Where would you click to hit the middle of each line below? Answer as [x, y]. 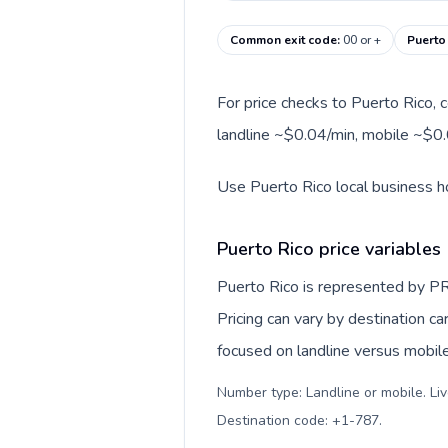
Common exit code [283, 40]
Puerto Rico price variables [329, 249]
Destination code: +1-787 [298, 420]
